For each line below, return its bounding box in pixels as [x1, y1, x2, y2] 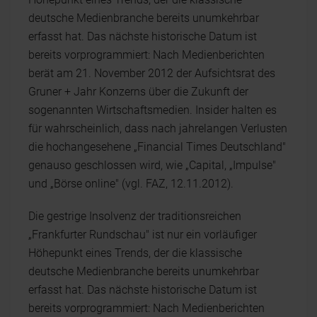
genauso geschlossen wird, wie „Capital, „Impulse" [28, 158, 276, 172]
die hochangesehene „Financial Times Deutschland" [28, 140, 286, 154]
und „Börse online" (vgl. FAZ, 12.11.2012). [28, 177, 234, 190]
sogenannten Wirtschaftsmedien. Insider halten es [28, 103, 277, 117]
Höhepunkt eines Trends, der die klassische [28, 246, 242, 260]
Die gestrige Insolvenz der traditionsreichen [28, 209, 241, 223]
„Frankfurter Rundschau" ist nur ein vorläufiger [28, 228, 257, 241]
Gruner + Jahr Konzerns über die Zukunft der [28, 85, 248, 98]
